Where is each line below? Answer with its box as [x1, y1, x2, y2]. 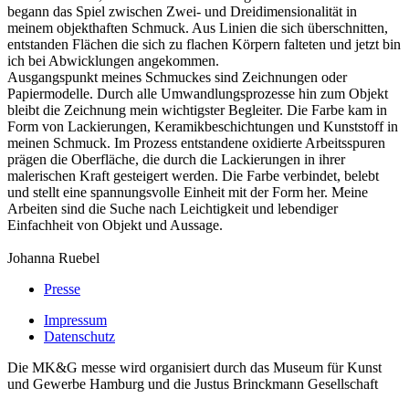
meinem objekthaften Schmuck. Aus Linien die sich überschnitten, [7, 20, 388, 36]
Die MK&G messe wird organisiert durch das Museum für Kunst [7, 360, 382, 375]
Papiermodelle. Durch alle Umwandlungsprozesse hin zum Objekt [7, 86, 388, 101]
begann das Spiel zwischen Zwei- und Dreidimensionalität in [7, 4, 357, 19]
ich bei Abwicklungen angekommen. [7, 53, 219, 68]
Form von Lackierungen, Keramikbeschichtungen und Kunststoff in [7, 119, 398, 134]
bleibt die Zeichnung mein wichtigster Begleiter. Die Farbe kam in [7, 102, 387, 118]
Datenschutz [44, 329, 115, 344]
